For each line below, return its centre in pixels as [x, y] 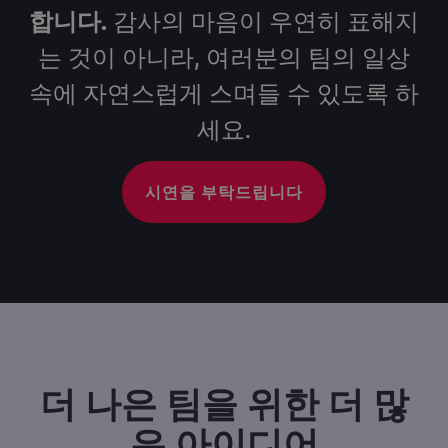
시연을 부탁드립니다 [224, 192]
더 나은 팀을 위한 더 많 [224, 403]
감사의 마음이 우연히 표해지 [263, 20]
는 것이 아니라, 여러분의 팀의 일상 [224, 56]
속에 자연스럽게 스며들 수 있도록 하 [224, 92]
